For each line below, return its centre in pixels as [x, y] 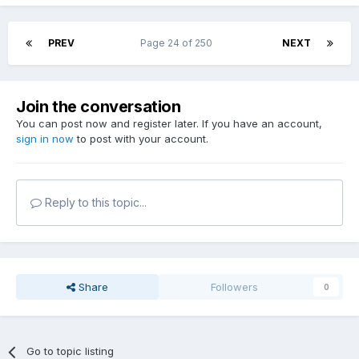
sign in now [45, 139]
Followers [235, 287]
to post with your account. [141, 139]
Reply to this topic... [94, 203]
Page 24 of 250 [178, 43]
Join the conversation [99, 107]
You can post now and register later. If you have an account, [169, 124]
